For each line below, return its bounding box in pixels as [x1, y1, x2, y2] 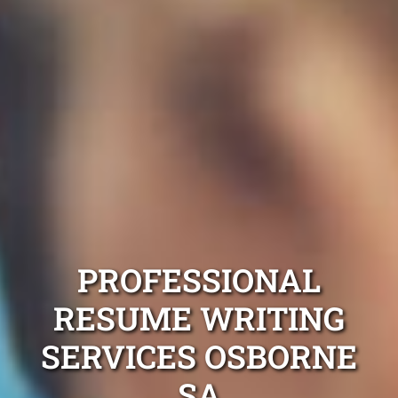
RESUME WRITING [53, 297, 345, 340]
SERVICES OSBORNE [41, 335, 357, 378]
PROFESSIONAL [77, 259, 321, 302]
